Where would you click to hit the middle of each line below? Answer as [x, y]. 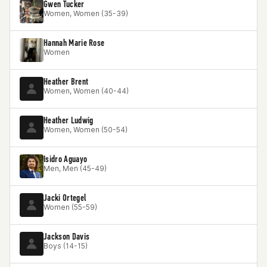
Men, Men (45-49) [75, 168]
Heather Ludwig [69, 120]
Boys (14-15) [66, 246]
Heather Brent [66, 81]
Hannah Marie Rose [74, 43]
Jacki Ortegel [65, 198]
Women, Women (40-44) [86, 91]
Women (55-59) [70, 207]
